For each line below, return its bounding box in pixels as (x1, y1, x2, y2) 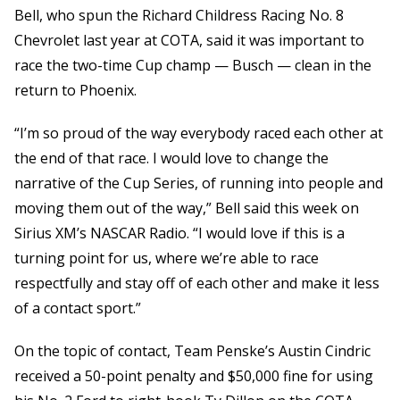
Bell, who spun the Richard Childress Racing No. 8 (14, 5, 344, 26)
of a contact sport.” (14, 298, 141, 319)
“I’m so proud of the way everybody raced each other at (14, 123, 383, 144)
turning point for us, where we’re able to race (14, 248, 319, 269)
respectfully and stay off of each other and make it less (14, 273, 379, 294)
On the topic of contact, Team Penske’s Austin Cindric (14, 341, 371, 362)
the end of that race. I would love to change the (14, 148, 329, 169)
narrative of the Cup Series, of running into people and (14, 173, 383, 194)
